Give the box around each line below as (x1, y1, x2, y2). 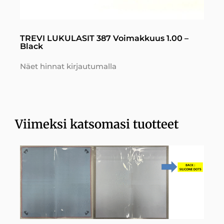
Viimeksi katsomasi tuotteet (15, 116, 178, 132)
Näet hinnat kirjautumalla (20, 61, 116, 71)
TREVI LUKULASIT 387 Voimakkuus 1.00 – (20, 33, 188, 43)
